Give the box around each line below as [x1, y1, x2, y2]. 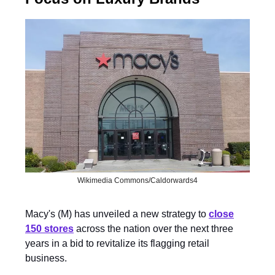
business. [25, 252, 67, 263]
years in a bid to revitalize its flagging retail [25, 238, 209, 249]
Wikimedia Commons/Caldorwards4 [77, 176, 198, 185]
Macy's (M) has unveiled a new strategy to [25, 208, 209, 219]
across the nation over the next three [74, 223, 233, 234]
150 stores [25, 223, 74, 234]
